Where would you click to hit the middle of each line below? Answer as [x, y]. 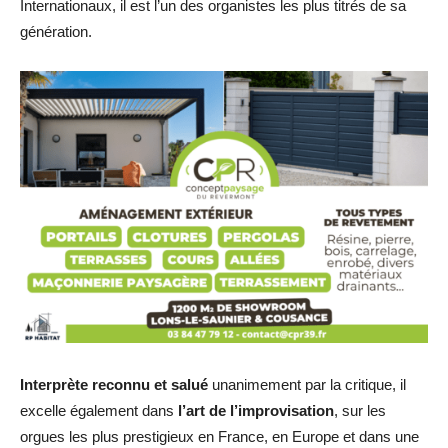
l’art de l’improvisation [256, 410]
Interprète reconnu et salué [114, 384]
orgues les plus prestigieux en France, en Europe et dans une [219, 436]
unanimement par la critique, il [307, 384]
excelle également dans [99, 410]
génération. [56, 31]
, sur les [360, 410]
